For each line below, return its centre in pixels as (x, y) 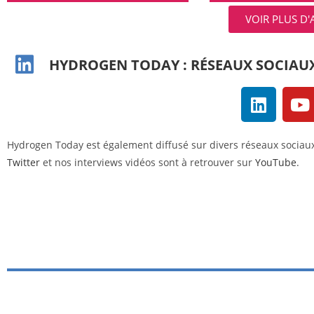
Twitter (23, 162)
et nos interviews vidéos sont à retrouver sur (148, 162)
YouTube (276, 162)
